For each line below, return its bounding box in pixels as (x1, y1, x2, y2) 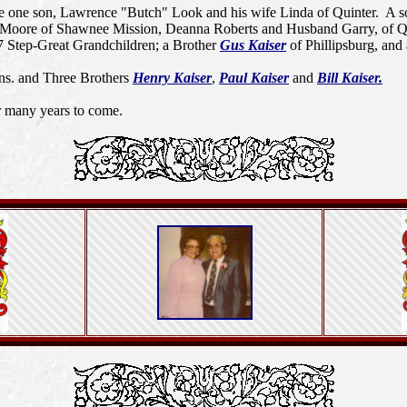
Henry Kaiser (133, 70, 212, 85)
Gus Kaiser (220, 37, 286, 53)
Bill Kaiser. (317, 70, 382, 85)
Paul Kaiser (219, 70, 289, 85)
